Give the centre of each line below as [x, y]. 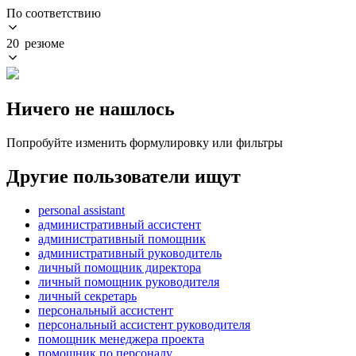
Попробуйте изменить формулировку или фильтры [145, 142]
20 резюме [35, 43]
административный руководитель [130, 253]
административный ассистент [120, 224]
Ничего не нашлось [91, 108]
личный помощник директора [120, 267]
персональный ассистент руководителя [144, 324]
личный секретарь [87, 296]
